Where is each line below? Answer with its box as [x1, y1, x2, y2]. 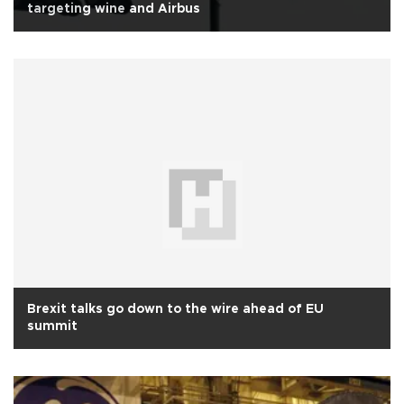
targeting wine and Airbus [27, 3, 200, 16]
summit [27, 319, 78, 333]
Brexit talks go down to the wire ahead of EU [27, 302, 324, 316]
